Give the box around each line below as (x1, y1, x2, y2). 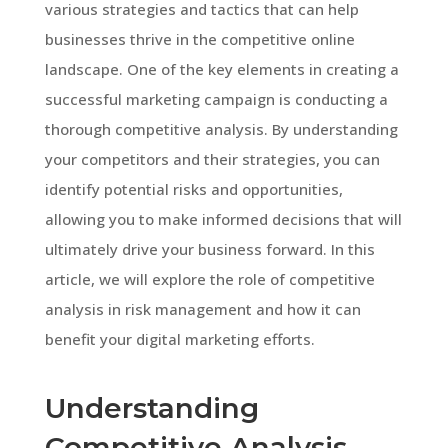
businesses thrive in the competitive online (44, 28, 355, 49)
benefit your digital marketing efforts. (44, 328, 315, 349)
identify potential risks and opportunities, (44, 178, 343, 199)
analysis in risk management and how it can (44, 298, 361, 319)
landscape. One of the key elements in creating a (44, 58, 399, 79)
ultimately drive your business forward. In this (44, 238, 375, 259)
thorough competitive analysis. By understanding (44, 118, 398, 139)
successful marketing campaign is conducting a (44, 88, 388, 109)
